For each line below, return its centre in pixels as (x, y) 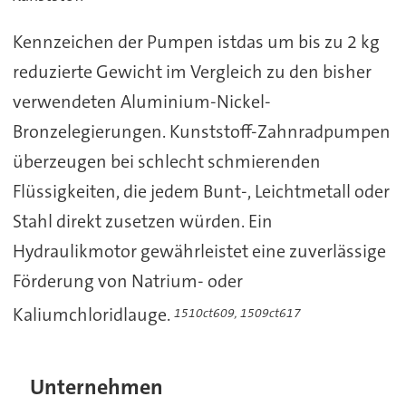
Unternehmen (97, 387)
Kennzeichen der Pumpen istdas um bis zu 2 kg (196, 41)
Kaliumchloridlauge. (93, 314)
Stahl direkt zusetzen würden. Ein (142, 221)
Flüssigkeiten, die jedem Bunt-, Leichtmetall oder (201, 191)
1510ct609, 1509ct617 (237, 313)
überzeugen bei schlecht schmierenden (166, 161)
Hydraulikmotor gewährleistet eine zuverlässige (199, 251)
